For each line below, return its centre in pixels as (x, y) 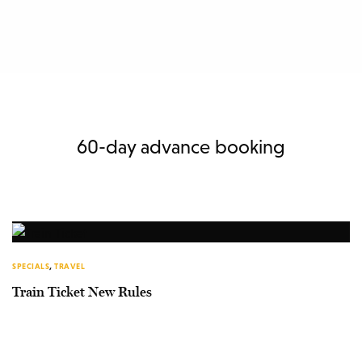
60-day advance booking (181, 146)
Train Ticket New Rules (82, 293)
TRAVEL (69, 267)
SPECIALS (31, 267)
